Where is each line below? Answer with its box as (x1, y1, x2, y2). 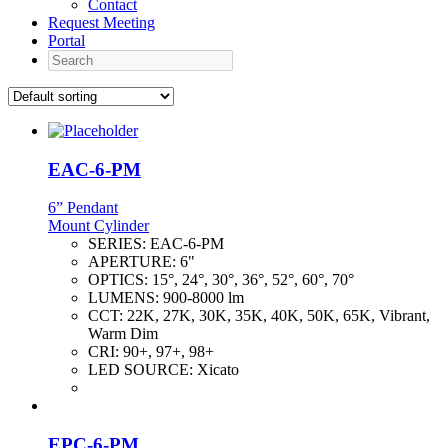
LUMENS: (88, 289, 163, 307)
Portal (48, 32, 85, 49)
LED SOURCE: (88, 361, 197, 379)
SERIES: (88, 235, 150, 253)
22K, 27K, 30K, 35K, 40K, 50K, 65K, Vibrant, (127, 307, 430, 325)
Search (47, 49, 90, 66)
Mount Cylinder (48, 217, 149, 235)
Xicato (197, 361, 239, 379)
